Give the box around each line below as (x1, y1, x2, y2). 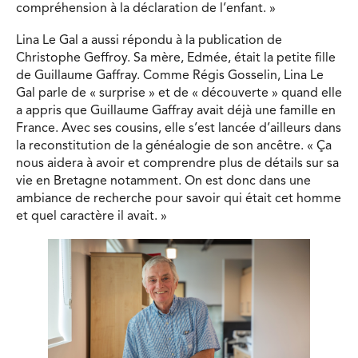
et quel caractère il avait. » (16, 209, 167, 223)
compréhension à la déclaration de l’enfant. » (16, 2, 276, 16)
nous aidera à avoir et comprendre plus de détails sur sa (16, 157, 339, 170)
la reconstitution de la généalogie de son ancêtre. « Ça (16, 139, 332, 153)
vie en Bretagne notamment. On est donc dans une (16, 174, 311, 188)
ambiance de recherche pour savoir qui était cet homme (16, 192, 341, 205)
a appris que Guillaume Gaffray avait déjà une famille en (16, 104, 336, 117)
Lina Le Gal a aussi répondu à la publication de (16, 34, 282, 47)
